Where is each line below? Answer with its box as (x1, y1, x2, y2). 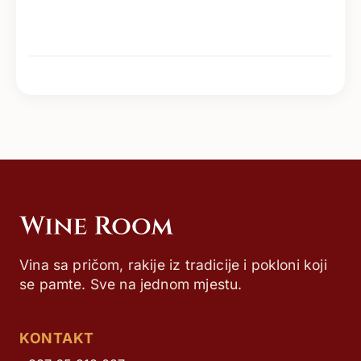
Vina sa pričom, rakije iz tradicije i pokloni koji (19, 256, 327, 274)
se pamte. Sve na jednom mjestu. (19, 276, 243, 293)
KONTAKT (19, 329, 94, 346)
